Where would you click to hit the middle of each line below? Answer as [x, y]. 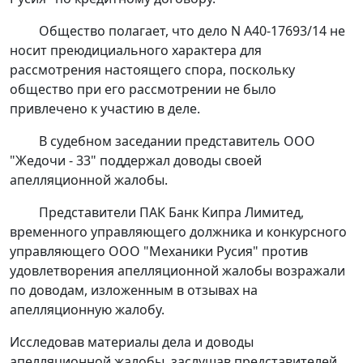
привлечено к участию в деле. [105, 109]
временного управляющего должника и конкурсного [178, 232]
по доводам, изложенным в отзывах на [134, 290]
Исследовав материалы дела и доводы [132, 342]
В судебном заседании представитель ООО [177, 141]
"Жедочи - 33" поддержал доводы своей [136, 161]
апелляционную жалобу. [87, 310]
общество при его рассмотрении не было [143, 90]
